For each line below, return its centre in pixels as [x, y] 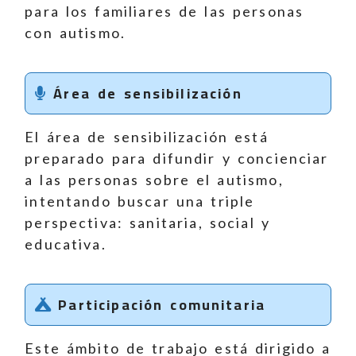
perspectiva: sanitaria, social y [147, 223]
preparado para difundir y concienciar [177, 159]
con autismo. [75, 33]
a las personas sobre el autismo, [154, 180]
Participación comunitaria [159, 305]
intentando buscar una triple [140, 201]
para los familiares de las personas [164, 12]
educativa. [66, 244]
